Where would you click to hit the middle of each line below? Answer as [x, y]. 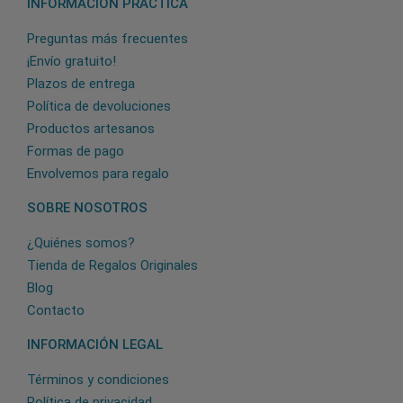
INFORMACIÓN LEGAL [95, 344]
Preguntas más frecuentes [107, 38]
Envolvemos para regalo [98, 173]
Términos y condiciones [98, 379]
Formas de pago [76, 151]
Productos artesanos [91, 128]
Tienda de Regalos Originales [112, 265]
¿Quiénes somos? [81, 242]
